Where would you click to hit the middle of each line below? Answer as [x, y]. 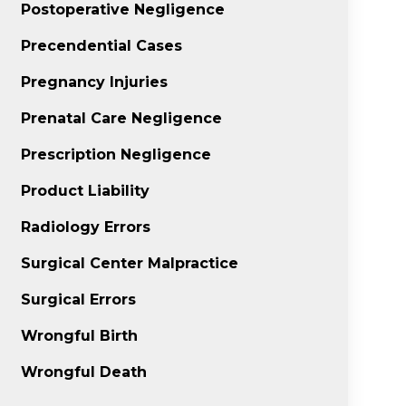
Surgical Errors [79, 300]
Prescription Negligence [116, 155]
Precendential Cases [102, 46]
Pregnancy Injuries [95, 82]
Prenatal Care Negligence [122, 118]
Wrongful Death [84, 372]
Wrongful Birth [80, 336]
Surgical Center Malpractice [130, 263]
